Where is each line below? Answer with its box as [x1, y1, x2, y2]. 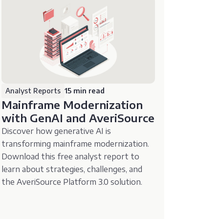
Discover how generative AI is [1, 126, 111, 136]
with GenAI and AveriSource [1, 111, 155, 125]
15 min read [65, 87, 105, 95]
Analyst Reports [5, 87, 61, 95]
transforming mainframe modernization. [1, 139, 150, 149]
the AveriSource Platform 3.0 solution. [1, 177, 143, 187]
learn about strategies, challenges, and [1, 164, 143, 175]
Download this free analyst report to [1, 152, 140, 162]
